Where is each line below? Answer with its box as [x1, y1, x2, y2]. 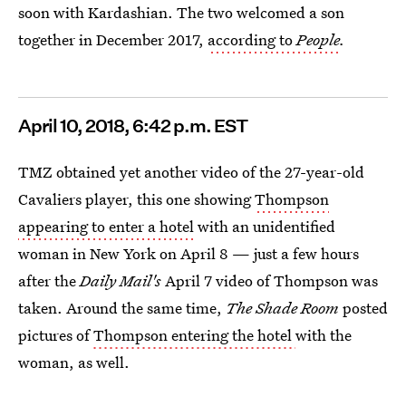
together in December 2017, [18, 29, 208, 50]
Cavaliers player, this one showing [18, 188, 255, 209]
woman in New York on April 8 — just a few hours [18, 243, 359, 264]
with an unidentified [194, 216, 335, 237]
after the [18, 270, 80, 291]
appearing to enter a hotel [18, 216, 194, 237]
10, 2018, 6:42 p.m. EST [57, 115, 247, 137]
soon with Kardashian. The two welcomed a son [18, 2, 344, 23]
